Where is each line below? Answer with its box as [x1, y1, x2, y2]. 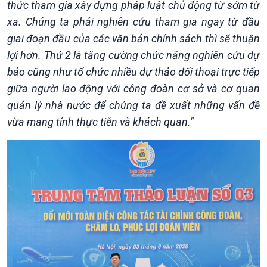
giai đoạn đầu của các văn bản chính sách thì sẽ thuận [7, 32, 260, 45]
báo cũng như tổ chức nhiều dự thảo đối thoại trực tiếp [7, 66, 260, 78]
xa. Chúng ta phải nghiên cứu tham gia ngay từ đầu [7, 15, 260, 28]
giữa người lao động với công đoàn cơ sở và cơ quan [7, 82, 260, 95]
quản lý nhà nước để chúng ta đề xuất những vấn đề [7, 99, 260, 111]
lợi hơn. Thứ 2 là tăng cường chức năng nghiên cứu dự [7, 49, 260, 61]
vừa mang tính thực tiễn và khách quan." [7, 116, 194, 128]
